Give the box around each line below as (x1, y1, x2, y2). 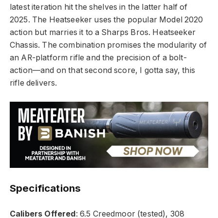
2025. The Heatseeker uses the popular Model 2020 (10, 15, 203, 25)
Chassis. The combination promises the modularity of (10, 40, 207, 50)
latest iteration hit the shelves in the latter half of (10, 2, 188, 12)
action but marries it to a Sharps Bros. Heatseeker (10, 28, 196, 37)
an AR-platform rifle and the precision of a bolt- (10, 53, 187, 63)
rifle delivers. (10, 78, 57, 88)
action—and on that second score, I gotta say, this (10, 66, 195, 75)
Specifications (10, 182, 81, 195)
